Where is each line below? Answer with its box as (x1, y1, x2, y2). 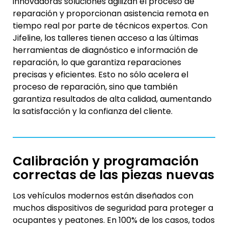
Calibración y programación (13, 152, 199, 170)
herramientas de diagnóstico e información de (13, 44, 198, 56)
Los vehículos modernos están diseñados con (13, 190, 193, 202)
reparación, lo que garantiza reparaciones (13, 56, 181, 68)
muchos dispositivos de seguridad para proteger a (13, 202, 213, 214)
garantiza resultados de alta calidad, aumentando (13, 93, 212, 105)
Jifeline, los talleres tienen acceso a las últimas (13, 32, 198, 44)
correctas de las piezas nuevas (13, 166, 215, 184)
